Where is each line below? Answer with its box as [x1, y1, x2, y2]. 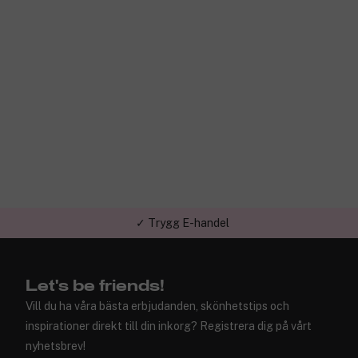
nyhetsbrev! [26, 340, 86, 352]
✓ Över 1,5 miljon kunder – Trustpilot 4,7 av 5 [67, 226, 297, 240]
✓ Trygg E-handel [135, 196, 229, 209]
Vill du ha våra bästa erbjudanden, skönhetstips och [26, 300, 289, 312]
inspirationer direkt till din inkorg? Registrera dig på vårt [26, 320, 312, 332]
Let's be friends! [26, 278, 165, 294]
